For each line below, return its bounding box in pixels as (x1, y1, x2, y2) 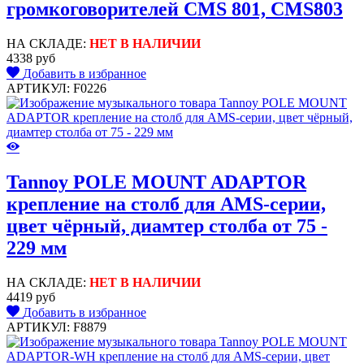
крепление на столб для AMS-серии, (6, 193, 326, 215)
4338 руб (6, 51, 55, 66)
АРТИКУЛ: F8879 (6, 320, 106, 335)
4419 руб (6, 290, 55, 305)
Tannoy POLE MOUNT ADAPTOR (6, 171, 306, 193)
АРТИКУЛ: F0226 (6, 81, 106, 96)
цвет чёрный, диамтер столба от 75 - (6, 215, 327, 237)
